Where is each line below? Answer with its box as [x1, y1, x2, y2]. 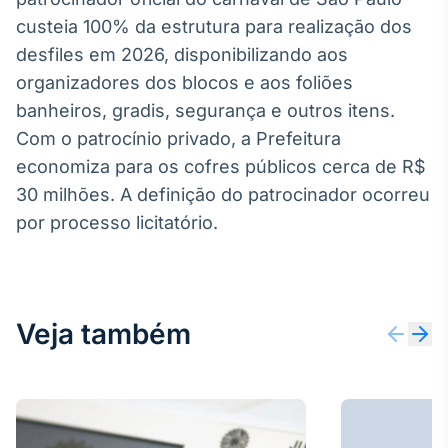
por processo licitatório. [16, 212, 218, 233]
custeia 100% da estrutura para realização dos [16, 16, 412, 37]
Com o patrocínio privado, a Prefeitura [16, 128, 341, 149]
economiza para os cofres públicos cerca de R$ [16, 156, 426, 177]
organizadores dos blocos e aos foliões [16, 72, 353, 93]
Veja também [16, 317, 191, 351]
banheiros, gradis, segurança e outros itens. [16, 100, 395, 121]
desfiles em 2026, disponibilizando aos [16, 44, 348, 65]
